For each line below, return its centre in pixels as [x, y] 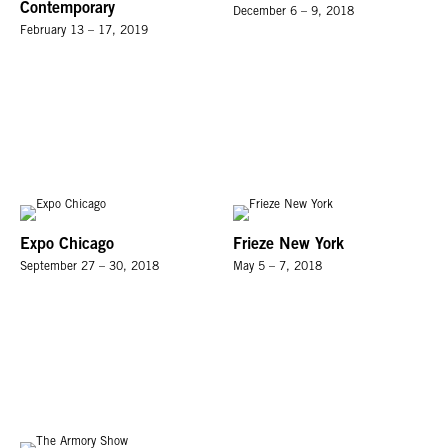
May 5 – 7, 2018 [278, 267]
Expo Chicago [67, 245]
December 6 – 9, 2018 [294, 11]
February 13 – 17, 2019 [84, 30]
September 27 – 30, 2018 [89, 267]
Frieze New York [289, 245]
